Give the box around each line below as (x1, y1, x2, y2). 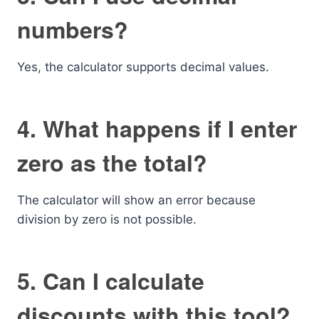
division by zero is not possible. (17, 212, 197, 226)
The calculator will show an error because (17, 193, 256, 207)
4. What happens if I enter (17, 112, 297, 145)
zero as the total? (17, 146, 207, 179)
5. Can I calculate (17, 264, 204, 297)
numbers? (17, 13, 128, 46)
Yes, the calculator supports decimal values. (17, 60, 269, 74)
